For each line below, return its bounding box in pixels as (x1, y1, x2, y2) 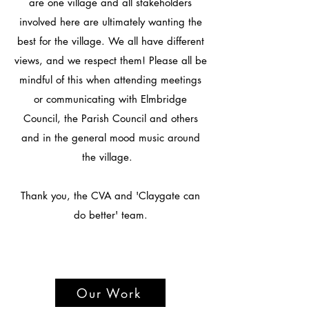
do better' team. (73, 208, 148, 221)
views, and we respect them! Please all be (14, 54, 207, 67)
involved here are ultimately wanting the (19, 15, 202, 28)
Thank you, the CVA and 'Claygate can (21, 189, 200, 202)
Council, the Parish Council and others (23, 112, 198, 125)
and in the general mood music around (21, 131, 200, 144)
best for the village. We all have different (17, 34, 204, 48)
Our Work (77, 284, 141, 301)
